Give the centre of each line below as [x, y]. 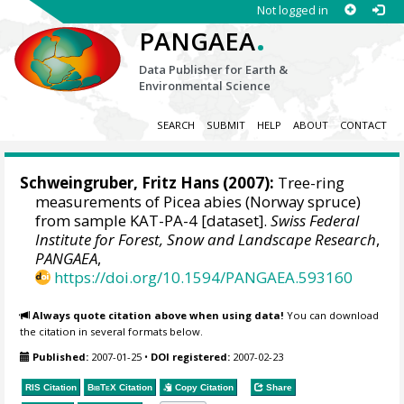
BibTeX [102, 387]
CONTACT [363, 125]
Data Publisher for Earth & [214, 69]
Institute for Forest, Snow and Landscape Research [206, 240]
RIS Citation [51, 387]
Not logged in [292, 10]
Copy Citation [203, 387]
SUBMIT [225, 125]
